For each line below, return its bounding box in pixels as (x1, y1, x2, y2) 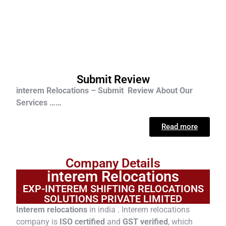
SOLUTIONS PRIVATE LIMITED (44, 192, 182, 205)
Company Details (66, 155, 160, 171)
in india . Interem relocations (87, 204, 190, 214)
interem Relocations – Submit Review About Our (16, 85, 193, 95)
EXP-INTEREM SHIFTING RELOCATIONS (22, 182, 204, 195)
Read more (161, 122, 198, 131)
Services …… (16, 97, 62, 107)
